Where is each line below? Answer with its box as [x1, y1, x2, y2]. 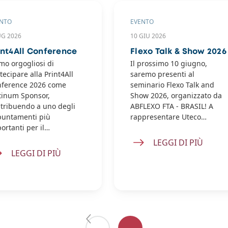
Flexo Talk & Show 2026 [130, 48, 226, 55]
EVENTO [130, 17, 154, 26]
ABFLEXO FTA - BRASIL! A [130, 101, 213, 111]
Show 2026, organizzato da [130, 91, 222, 100]
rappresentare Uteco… [130, 112, 207, 122]
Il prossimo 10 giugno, [130, 59, 207, 68]
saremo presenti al [130, 69, 194, 79]
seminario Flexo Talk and [130, 80, 214, 90]
